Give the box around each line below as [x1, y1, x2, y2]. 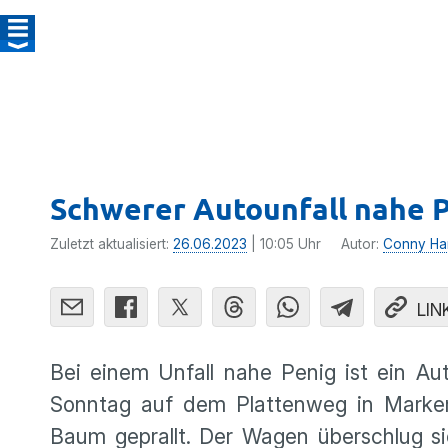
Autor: [341, 236, 383, 252]
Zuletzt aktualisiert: [50, 236, 173, 252]
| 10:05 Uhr [247, 236, 321, 252]
